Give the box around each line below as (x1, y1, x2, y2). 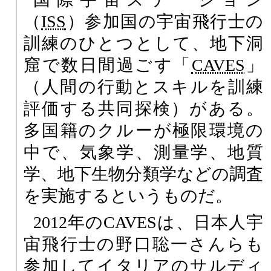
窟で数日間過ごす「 (24, 55, 192, 74)
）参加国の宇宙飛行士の (66, 11, 264, 31)
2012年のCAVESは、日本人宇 (33, 212, 263, 232)
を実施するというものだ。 (24, 186, 232, 205)
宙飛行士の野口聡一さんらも (24, 234, 263, 253)
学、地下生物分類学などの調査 (24, 164, 263, 183)
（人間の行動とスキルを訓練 (24, 77, 263, 96)
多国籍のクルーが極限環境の (24, 120, 263, 140)
